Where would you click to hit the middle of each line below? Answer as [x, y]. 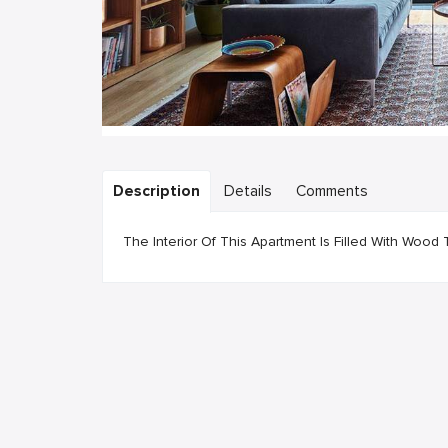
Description [156, 191]
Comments [332, 191]
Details [248, 191]
